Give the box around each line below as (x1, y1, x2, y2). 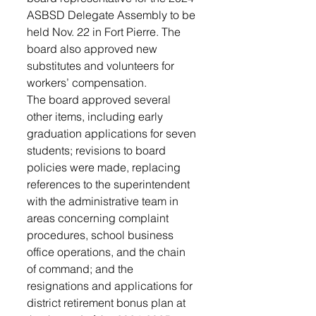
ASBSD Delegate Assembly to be (27, 8, 198, 22)
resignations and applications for (27, 279, 195, 293)
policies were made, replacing (27, 160, 183, 174)
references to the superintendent (27, 177, 193, 191)
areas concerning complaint (27, 211, 171, 225)
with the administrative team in (27, 194, 181, 208)
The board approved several (27, 92, 174, 107)
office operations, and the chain (27, 245, 188, 259)
